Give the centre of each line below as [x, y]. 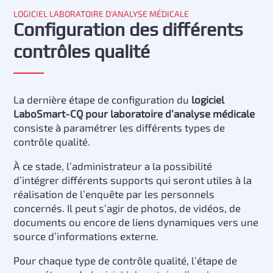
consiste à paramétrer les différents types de [119, 127]
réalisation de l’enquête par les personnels [114, 194]
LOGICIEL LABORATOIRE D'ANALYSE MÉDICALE [101, 14]
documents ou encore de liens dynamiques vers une [136, 222]
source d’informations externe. [86, 236]
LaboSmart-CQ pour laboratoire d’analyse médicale [134, 113]
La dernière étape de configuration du [103, 99]
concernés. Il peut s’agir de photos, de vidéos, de [127, 208]
